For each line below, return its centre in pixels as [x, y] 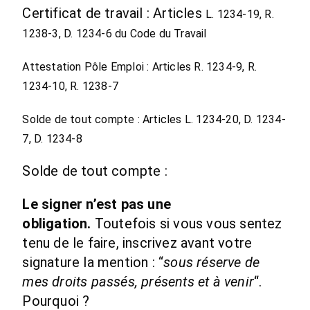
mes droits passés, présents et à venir [138, 282]
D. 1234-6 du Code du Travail [135, 34]
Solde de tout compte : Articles [103, 119]
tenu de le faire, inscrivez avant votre [137, 243]
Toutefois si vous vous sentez [186, 224]
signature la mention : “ [93, 262]
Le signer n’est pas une [97, 204]
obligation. [57, 224]
